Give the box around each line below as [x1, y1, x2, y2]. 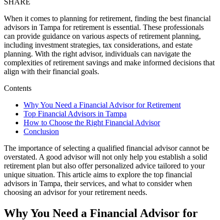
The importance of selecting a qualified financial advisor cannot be [4, 144, 209, 153]
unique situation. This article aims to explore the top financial [4, 170, 192, 179]
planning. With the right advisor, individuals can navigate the [4, 50, 191, 58]
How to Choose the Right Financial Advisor [24, 118, 160, 127]
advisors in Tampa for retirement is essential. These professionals [4, 23, 204, 32]
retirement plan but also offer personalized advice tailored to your [4, 162, 205, 170]
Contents [4, 84, 31, 93]
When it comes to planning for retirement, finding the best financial [4, 14, 211, 23]
